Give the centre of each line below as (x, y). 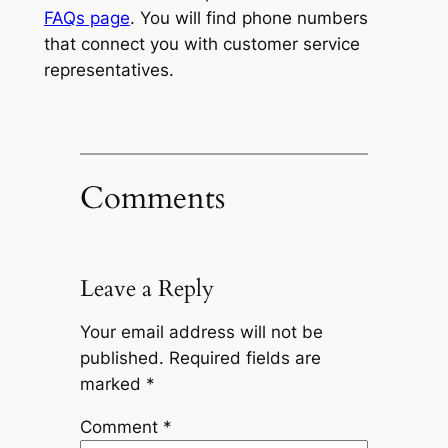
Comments (152, 198)
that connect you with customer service (201, 43)
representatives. (108, 69)
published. (121, 357)
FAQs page (86, 17)
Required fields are (244, 357)
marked (112, 383)
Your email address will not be (201, 331)
